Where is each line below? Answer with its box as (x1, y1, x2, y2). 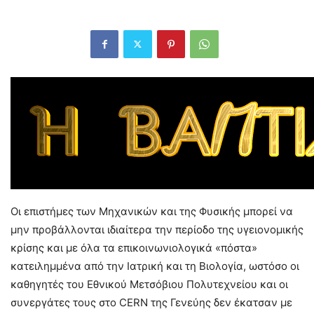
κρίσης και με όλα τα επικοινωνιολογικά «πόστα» (11, 240, 257, 254)
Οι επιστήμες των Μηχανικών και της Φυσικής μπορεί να (11, 204, 293, 218)
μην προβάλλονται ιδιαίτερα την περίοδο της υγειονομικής (11, 222, 303, 236)
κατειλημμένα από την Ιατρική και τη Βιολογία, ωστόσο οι (11, 259, 299, 273)
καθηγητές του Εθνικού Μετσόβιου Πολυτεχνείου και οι (11, 277, 288, 291)
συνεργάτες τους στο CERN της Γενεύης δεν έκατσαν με (11, 295, 292, 309)
